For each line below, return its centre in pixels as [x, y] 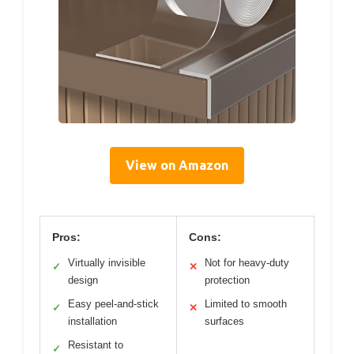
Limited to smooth [246, 303]
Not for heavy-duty [247, 262]
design [83, 280]
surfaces [224, 321]
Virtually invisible [107, 262]
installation [92, 321]
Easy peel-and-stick [113, 303]
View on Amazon [177, 165]
